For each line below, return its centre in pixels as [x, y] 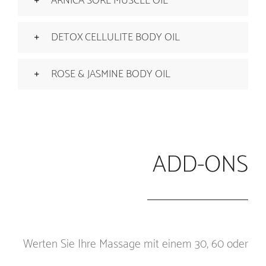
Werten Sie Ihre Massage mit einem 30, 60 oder [136, 244]
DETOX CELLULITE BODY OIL [115, 38]
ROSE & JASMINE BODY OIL [111, 75]
